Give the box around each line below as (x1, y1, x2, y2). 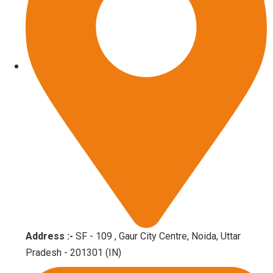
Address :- (26, 230, 73, 242)
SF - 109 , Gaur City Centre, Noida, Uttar (73, 230, 241, 242)
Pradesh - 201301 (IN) (26, 246, 121, 258)
